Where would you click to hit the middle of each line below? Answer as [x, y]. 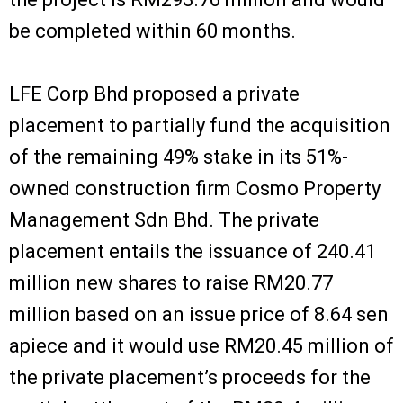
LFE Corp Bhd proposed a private [154, 94]
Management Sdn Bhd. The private [164, 219]
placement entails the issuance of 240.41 [193, 251]
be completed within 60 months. [152, 31]
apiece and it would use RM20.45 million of [201, 345]
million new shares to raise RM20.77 [171, 282]
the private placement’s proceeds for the [190, 377]
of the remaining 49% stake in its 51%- [179, 157]
